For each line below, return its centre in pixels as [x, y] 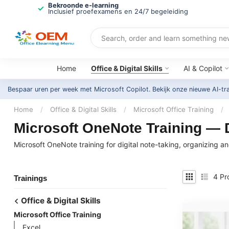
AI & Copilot [203, 68]
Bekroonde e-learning [83, 5]
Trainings [30, 178]
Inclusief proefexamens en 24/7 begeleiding [118, 12]
